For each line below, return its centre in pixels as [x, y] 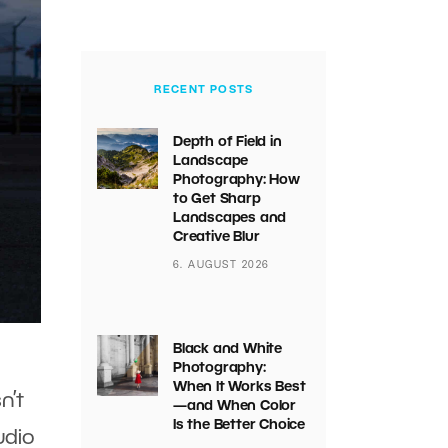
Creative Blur [216, 237]
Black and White [227, 349]
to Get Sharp [216, 199]
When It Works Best [239, 387]
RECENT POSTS [203, 90]
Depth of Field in [227, 142]
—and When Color [234, 406]
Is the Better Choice [238, 425]
